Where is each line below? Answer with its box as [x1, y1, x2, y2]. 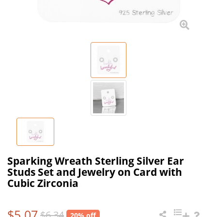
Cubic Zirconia [7, 176, 78, 190]
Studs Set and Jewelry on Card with [7, 165, 182, 179]
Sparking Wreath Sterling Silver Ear [7, 154, 184, 168]
